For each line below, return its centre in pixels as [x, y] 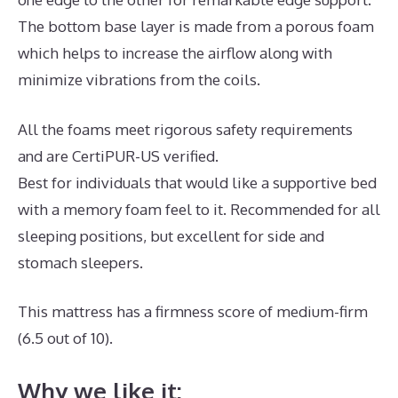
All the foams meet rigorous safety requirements [185, 129]
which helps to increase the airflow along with [175, 53]
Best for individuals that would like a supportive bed [197, 182]
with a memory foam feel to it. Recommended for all [199, 209]
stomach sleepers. [80, 262]
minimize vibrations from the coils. [139, 80]
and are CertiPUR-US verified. [118, 155]
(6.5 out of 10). [65, 338]
